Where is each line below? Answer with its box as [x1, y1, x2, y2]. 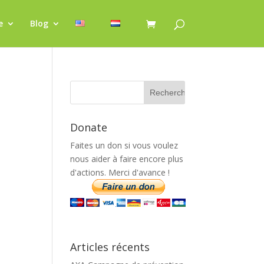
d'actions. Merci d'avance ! [70, 167, 170, 178]
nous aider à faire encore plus [70, 153, 184, 164]
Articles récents [70, 240, 150, 254]
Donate [70, 120, 108, 134]
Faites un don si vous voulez [70, 140, 179, 151]
